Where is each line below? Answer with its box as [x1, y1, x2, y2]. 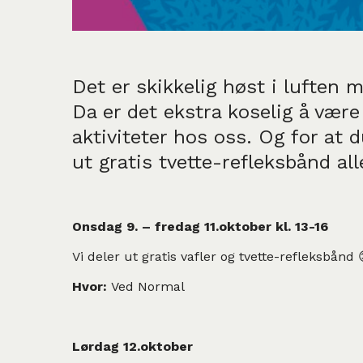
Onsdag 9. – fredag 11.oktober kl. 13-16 [72, 218, 328, 234]
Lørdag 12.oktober [72, 338, 193, 354]
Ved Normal [111, 278, 185, 294]
